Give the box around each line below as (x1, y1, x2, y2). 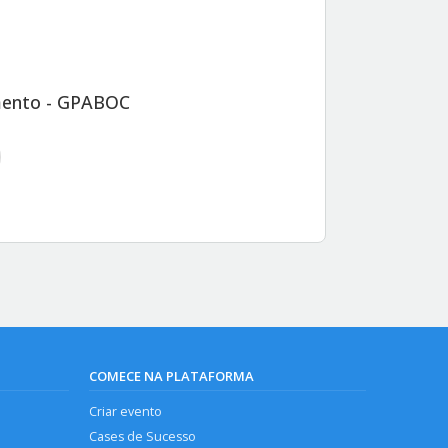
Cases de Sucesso (89, 428, 197, 446)
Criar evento (89, 403, 163, 421)
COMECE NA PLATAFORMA (89, 367, 255, 386)
